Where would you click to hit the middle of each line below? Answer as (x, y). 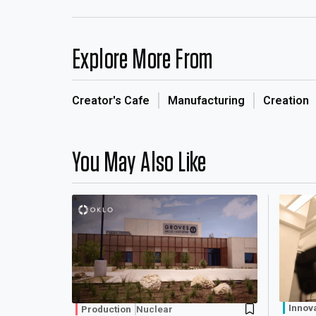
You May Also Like (139, 163)
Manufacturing (206, 101)
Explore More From (142, 60)
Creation (286, 101)
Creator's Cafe (111, 101)
